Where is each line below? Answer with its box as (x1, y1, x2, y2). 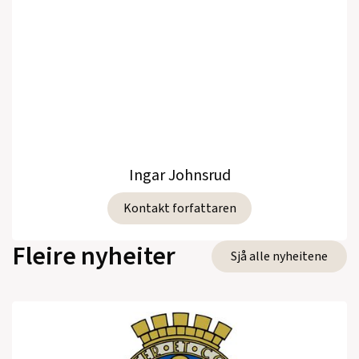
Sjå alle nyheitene (231, 247, 328, 265)
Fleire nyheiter (12, 237, 175, 275)
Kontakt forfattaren (123, 199, 236, 217)
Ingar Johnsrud (128, 163, 231, 187)
